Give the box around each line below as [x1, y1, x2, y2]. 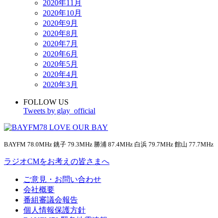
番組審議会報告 [23, 196, 78, 204]
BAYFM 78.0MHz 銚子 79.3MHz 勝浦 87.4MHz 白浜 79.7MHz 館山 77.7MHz [4, 141, 214, 148]
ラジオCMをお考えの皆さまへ [4, 157, 109, 166]
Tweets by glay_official [23, 107, 95, 115]
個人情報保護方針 [23, 206, 86, 215]
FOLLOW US [23, 98, 69, 107]
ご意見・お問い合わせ [23, 175, 101, 184]
